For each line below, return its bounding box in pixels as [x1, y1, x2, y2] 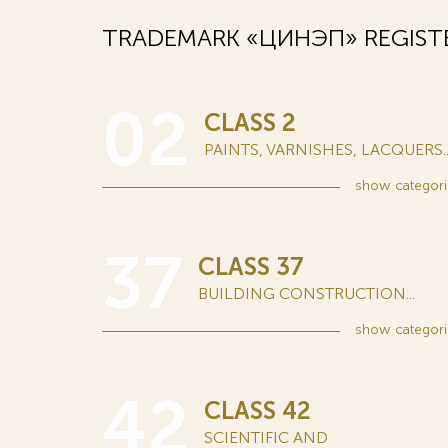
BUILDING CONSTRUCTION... [198, 284, 415, 303]
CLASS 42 [204, 396, 311, 425]
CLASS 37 [198, 252, 304, 281]
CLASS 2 [204, 108, 296, 137]
